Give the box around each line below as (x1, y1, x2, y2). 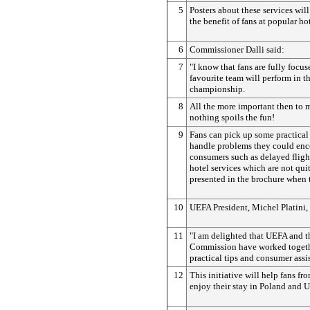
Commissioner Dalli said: (190, 44, 284, 55)
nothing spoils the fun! (190, 111, 275, 122)
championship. (190, 83, 245, 94)
